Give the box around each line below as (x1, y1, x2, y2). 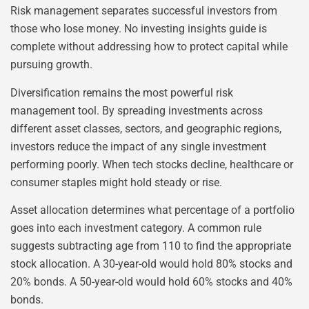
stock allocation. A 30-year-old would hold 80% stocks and (10, 257, 292, 271)
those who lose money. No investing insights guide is (10, 22, 267, 36)
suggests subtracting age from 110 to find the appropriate (10, 239, 291, 253)
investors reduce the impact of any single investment (10, 139, 266, 153)
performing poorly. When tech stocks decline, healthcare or (10, 157, 293, 171)
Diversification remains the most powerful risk (10, 86, 233, 99)
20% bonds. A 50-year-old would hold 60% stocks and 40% (10, 275, 292, 289)
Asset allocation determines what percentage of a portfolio (10, 203, 295, 217)
